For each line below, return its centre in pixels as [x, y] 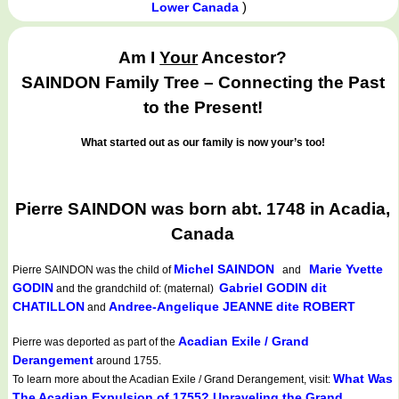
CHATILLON [49, 307]
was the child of [134, 270]
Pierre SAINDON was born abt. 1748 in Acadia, [203, 208]
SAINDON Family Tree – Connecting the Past [203, 83]
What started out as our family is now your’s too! [203, 142]
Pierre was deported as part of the [95, 342]
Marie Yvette [346, 269]
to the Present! [203, 108]
